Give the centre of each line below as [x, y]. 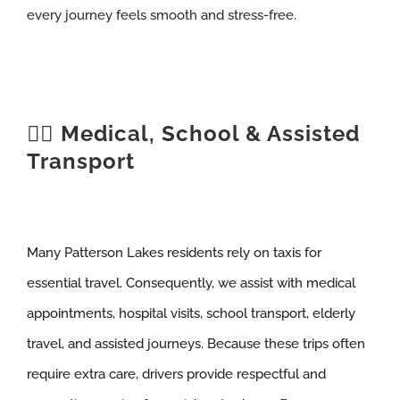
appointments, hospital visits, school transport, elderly [191, 313]
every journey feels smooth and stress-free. [161, 15]
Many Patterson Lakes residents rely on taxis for [174, 252]
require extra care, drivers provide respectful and [176, 374]
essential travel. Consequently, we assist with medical [191, 283]
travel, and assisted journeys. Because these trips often [196, 343]
